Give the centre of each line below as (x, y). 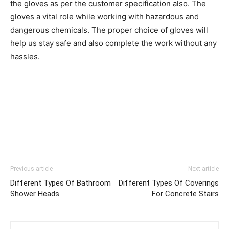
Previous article (31, 169)
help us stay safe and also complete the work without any (113, 43)
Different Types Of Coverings (169, 183)
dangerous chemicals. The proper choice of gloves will (109, 30)
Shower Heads (35, 194)
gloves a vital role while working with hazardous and (105, 17)
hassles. (25, 56)
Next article (203, 169)
